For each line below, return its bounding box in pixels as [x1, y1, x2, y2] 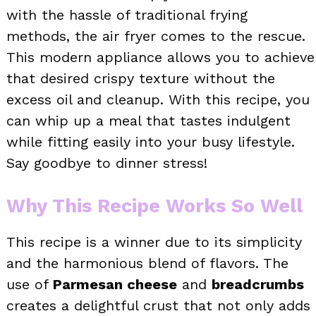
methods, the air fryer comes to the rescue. [6, 27, 305, 44]
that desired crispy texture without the [6, 69, 275, 87]
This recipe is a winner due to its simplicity [6, 233, 302, 250]
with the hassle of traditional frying [6, 6, 248, 23]
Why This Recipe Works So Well [6, 194, 303, 217]
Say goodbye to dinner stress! [6, 154, 207, 171]
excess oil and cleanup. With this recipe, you [6, 90, 310, 108]
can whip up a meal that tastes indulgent [6, 111, 291, 129]
